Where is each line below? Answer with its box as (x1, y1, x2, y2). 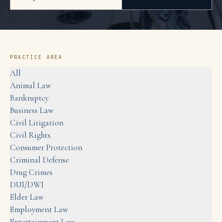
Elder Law (10, 192, 44, 202)
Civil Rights (10, 130, 51, 140)
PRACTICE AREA (10, 54, 63, 60)
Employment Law (10, 204, 68, 215)
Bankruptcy (10, 93, 49, 103)
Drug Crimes (10, 167, 53, 177)
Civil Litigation (10, 117, 63, 128)
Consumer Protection (10, 142, 82, 153)
